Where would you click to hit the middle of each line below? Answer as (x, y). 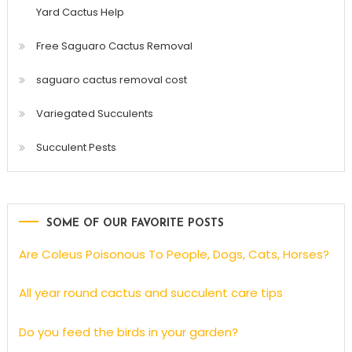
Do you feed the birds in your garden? (128, 332)
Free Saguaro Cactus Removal (114, 46)
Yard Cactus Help (80, 12)
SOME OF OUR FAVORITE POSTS (135, 223)
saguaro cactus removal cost (111, 79)
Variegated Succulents (94, 113)
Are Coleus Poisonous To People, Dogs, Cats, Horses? (174, 254)
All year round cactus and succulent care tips (150, 293)
